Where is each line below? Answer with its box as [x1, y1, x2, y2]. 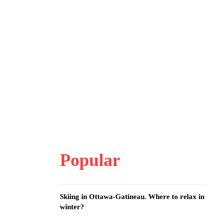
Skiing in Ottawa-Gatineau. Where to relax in [59, 193, 204, 200]
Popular [59, 150, 120, 170]
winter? [59, 203, 84, 211]
